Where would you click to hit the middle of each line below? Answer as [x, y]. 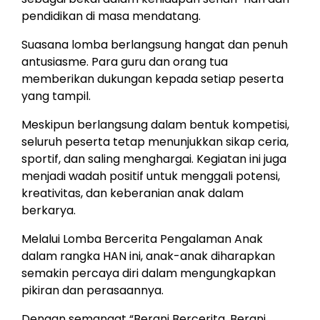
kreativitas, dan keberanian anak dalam [132, 193]
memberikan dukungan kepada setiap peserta [152, 79]
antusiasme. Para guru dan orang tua [125, 61]
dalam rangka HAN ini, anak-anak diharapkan [148, 256]
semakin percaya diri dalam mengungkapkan [149, 273]
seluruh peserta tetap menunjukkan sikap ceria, [155, 141]
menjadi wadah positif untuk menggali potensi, [151, 176]
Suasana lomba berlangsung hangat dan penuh [155, 44]
